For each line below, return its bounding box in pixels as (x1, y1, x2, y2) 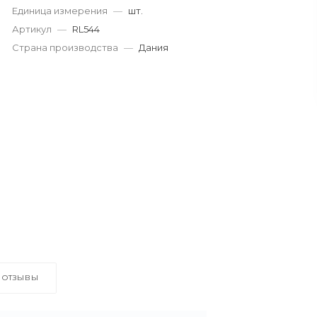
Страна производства (12, 42, 119, 53)
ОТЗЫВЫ (2, 273, 39, 283)
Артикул (12, 23, 52, 35)
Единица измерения (12, 5, 108, 16)
